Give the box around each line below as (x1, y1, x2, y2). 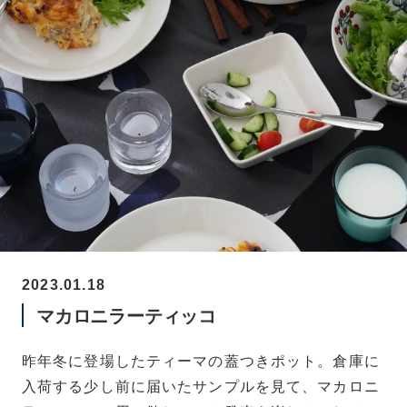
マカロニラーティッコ (36, 302, 216, 329)
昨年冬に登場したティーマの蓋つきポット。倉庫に (22, 353, 380, 370)
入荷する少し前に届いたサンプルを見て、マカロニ (22, 379, 380, 395)
